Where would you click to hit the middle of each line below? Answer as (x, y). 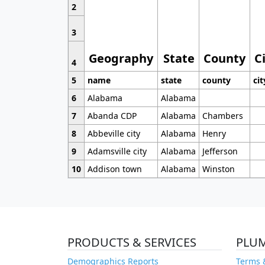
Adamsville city (117, 151)
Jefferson (220, 151)
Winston (218, 169)
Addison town (114, 169)
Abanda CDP (112, 116)
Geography (121, 59)
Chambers (222, 116)
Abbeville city (114, 134)
